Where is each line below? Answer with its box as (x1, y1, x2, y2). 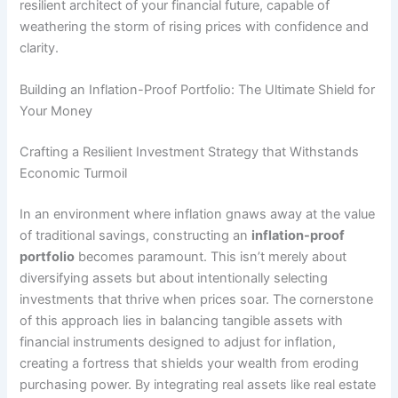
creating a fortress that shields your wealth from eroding (20, 354, 360, 371)
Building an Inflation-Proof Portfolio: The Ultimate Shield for (20, 81, 376, 98)
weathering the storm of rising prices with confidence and (20, 18, 370, 35)
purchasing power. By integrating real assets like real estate (20, 376, 377, 393)
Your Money (20, 102, 93, 119)
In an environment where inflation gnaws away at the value (20, 205, 376, 222)
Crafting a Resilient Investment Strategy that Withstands (20, 143, 360, 160)
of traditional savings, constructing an (20, 227, 252, 243)
